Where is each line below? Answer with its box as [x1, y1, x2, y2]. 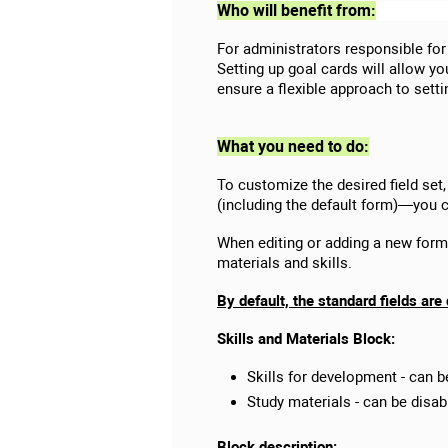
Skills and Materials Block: [217, 330, 395, 349]
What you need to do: [217, 137, 369, 157]
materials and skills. [217, 254, 352, 273]
